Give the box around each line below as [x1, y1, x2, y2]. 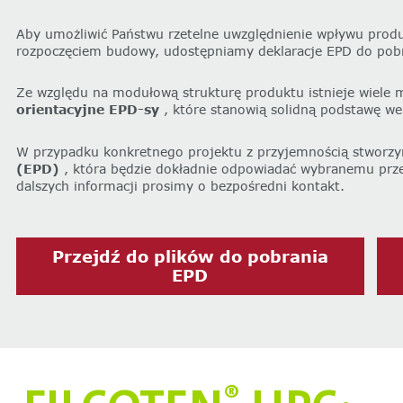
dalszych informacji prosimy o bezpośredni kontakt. [15, 178, 345, 194]
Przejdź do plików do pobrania [51, 246, 328, 266]
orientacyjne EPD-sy [15, 102, 159, 118]
